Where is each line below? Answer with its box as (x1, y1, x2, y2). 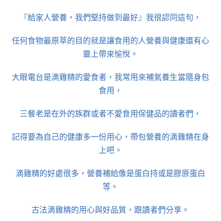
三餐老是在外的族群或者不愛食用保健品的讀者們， (20, 109, 201, 118)
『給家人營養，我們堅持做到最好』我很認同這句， (20, 12, 201, 22)
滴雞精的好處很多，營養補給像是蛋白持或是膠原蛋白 (16, 168, 205, 178)
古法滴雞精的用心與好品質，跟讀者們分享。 (32, 205, 189, 214)
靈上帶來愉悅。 (83, 49, 138, 58)
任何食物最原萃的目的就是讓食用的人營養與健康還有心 (12, 36, 209, 45)
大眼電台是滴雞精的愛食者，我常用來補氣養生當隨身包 (12, 72, 209, 81)
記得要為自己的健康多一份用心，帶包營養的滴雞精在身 (12, 132, 209, 141)
